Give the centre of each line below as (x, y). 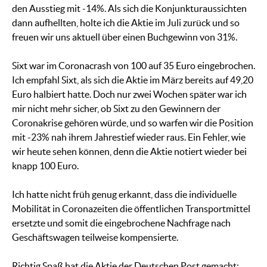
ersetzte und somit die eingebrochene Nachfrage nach (121, 223)
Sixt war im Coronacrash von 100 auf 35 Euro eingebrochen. (133, 66)
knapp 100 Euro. (45, 166)
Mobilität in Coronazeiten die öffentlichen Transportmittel (131, 209)
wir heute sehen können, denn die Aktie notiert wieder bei (129, 152)
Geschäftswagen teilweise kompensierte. (95, 237)
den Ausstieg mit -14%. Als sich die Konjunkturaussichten (129, 9)
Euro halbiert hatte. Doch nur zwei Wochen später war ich (129, 94)
